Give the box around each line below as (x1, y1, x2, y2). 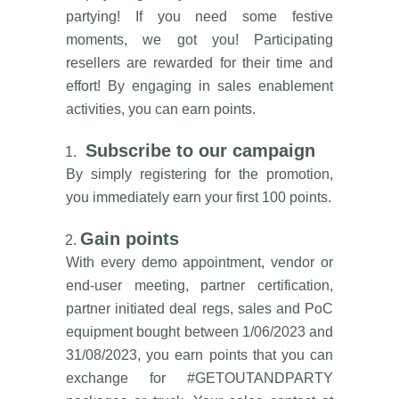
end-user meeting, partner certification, (66, 277, 333, 293)
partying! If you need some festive (66, 8, 333, 24)
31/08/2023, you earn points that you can (66, 346, 333, 362)
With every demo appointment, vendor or (66, 254, 333, 270)
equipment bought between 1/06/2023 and (66, 323, 333, 339)
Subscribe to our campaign (85, 140, 315, 160)
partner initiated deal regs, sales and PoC (66, 300, 333, 316)
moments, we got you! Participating (66, 31, 333, 47)
